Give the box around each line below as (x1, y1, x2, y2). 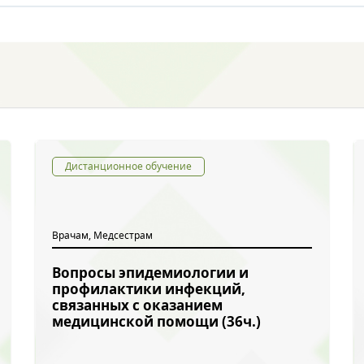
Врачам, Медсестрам (52, 228, 153, 242)
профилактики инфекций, (52, 279, 245, 298)
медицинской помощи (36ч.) (52, 312, 261, 331)
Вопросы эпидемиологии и (52, 263, 249, 282)
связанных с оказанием (52, 296, 223, 314)
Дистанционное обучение (65, 159, 192, 173)
